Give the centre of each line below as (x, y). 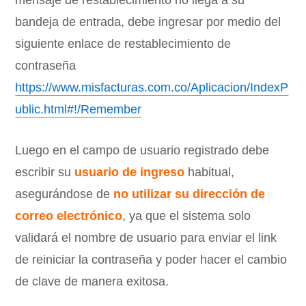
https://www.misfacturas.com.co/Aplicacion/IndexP (152, 88)
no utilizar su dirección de (190, 194)
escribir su (45, 172)
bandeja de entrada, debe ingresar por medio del (148, 22)
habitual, (210, 172)
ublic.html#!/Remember (79, 110)
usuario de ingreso (130, 172)
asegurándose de (65, 194)
